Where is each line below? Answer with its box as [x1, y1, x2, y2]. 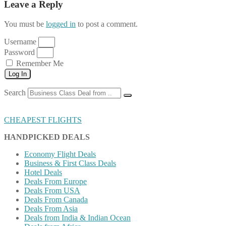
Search [4, 88, 26, 97]
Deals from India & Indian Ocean [24, 213, 131, 222]
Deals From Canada [24, 195, 88, 204]
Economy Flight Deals [24, 150, 96, 159]
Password [4, 48, 35, 57]
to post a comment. [76, 20, 138, 29]
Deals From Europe [24, 177, 87, 186]
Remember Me [14, 59, 64, 68]
